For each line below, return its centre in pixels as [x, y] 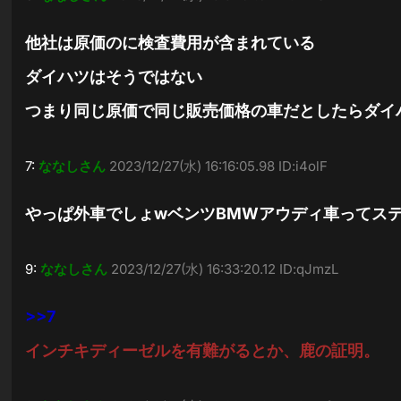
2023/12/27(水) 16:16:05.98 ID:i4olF [219, 166]
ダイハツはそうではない [114, 77]
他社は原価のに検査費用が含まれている [171, 43]
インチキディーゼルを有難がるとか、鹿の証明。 [203, 350]
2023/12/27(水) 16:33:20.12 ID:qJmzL [225, 269]
